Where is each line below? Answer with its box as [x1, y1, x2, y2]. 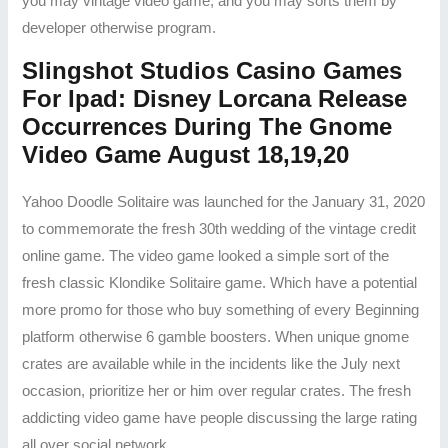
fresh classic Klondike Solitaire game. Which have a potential [22, 274, 418, 291]
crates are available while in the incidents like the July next [22, 355, 401, 372]
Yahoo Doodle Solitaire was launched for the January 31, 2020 [22, 193, 426, 210]
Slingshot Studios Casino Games [22, 56, 403, 84]
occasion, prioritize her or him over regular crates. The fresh [22, 382, 412, 399]
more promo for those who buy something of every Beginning [22, 301, 420, 318]
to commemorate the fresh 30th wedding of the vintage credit [22, 220, 417, 237]
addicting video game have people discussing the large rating [22, 409, 418, 426]
